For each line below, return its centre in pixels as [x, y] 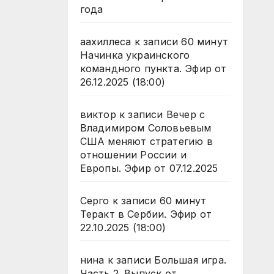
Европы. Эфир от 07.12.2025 [149, 168]
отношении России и [133, 155]
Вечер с [186, 114]
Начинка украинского [135, 55]
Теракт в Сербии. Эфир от [146, 214]
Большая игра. [190, 260]
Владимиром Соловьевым [146, 128]
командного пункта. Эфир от [153, 68]
